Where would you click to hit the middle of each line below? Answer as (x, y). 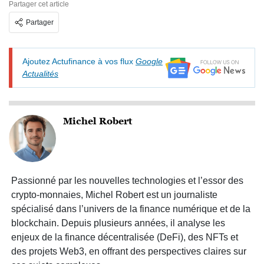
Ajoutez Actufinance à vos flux (79, 61)
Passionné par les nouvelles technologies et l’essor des (127, 181)
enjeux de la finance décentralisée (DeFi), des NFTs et (125, 237)
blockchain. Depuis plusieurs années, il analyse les (118, 223)
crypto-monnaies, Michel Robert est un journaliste (114, 195)
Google (149, 61)
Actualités (40, 74)
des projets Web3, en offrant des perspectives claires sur (129, 251)
